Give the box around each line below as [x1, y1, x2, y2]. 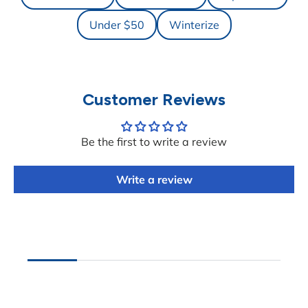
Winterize [168, 18, 219, 32]
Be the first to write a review [81, 134, 227, 148]
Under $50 [89, 18, 144, 32]
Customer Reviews [82, 89, 225, 109]
